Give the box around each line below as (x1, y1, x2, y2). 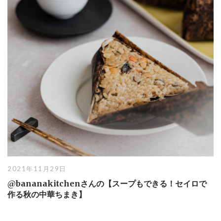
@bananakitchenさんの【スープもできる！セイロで (7, 179, 207, 188)
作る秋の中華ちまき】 (7, 189, 86, 199)
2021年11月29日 (7, 165, 67, 173)
